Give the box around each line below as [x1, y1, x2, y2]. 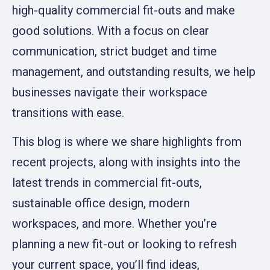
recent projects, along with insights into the [12, 155, 240, 170]
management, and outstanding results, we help [12, 64, 256, 79]
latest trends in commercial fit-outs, [12, 175, 202, 190]
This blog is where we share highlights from [12, 134, 242, 149]
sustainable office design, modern [12, 196, 190, 211]
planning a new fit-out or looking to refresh [12, 237, 237, 252]
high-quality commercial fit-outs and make [12, 3, 235, 17]
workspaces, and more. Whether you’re [12, 216, 217, 231]
